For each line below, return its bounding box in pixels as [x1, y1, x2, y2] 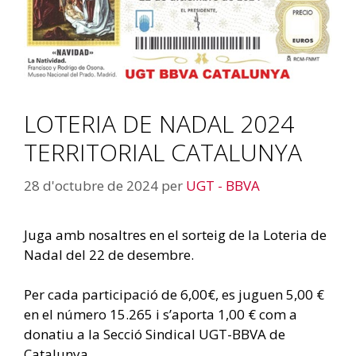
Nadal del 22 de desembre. [24, 245, 194, 264]
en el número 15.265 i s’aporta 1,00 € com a [24, 305, 297, 324]
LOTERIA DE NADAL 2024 [24, 107, 294, 141]
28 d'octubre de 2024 [24, 176, 158, 195]
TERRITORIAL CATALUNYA [24, 136, 302, 169]
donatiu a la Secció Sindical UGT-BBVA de [24, 325, 285, 344]
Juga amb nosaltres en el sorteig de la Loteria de [24, 225, 327, 244]
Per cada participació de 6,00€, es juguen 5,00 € [24, 285, 324, 304]
